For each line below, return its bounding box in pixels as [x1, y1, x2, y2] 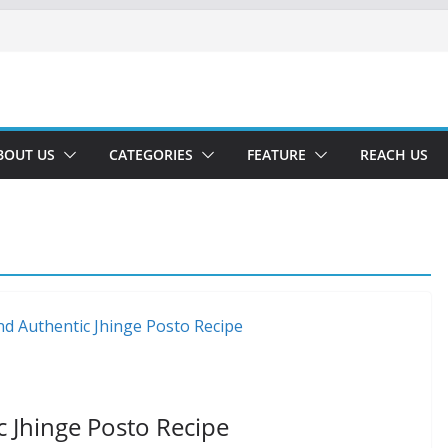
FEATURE [247, 145, 306, 164]
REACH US [360, 145, 428, 164]
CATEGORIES [109, 145, 193, 164]
